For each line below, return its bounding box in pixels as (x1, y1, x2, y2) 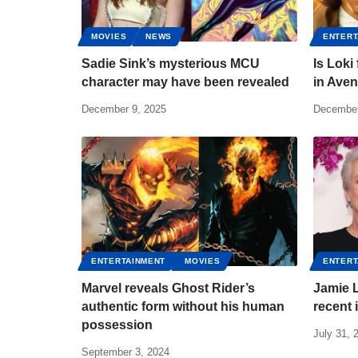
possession (82, 318, 153, 332)
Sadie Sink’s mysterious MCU (82, 57, 260, 70)
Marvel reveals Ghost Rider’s (82, 281, 255, 295)
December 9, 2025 (82, 103, 166, 115)
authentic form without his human (82, 300, 284, 313)
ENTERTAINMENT (91, 257, 166, 265)
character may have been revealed (82, 75, 289, 89)
